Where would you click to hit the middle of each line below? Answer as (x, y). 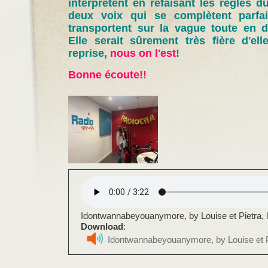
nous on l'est (143, 54)
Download (102, 227)
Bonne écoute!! (107, 74)
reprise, (89, 54)
